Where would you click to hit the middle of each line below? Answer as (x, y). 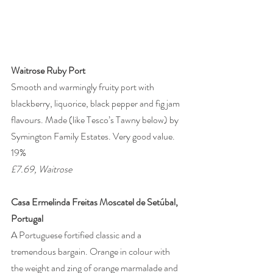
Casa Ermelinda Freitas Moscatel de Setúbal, (95, 202)
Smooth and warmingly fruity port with (83, 87)
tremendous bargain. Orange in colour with (91, 252)
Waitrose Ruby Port (48, 71)
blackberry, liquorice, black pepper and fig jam (96, 104)
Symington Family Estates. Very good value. (94, 136)
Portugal (27, 219)
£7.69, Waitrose (42, 169)
